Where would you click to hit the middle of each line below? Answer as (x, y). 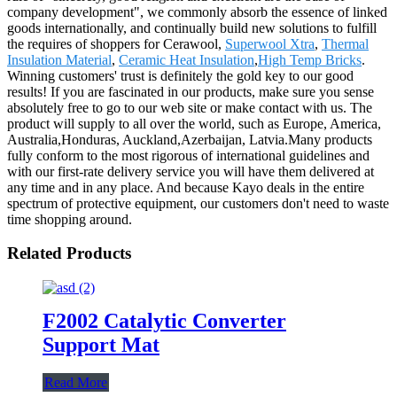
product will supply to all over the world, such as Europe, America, (194, 123)
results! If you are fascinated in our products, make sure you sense (191, 91)
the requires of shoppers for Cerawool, (116, 43)
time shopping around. (70, 219)
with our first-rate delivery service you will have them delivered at (191, 171)
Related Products (69, 253)
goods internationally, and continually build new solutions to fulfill (192, 27)
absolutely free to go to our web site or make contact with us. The (190, 107)
